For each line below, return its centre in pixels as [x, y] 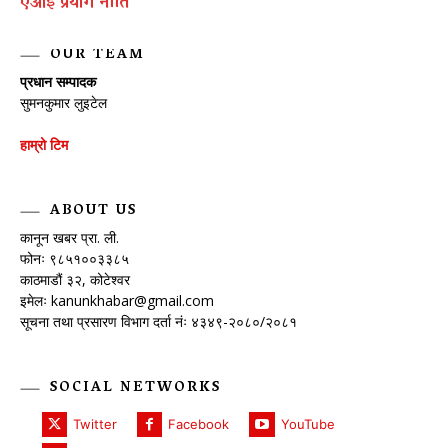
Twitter [95, 423]
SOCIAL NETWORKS [135, 388]
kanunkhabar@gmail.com [132, 300]
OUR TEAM [97, 55]
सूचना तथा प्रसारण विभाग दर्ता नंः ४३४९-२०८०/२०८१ [158, 321]
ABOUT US [93, 211]
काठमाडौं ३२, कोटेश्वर [75, 279]
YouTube [307, 423]
